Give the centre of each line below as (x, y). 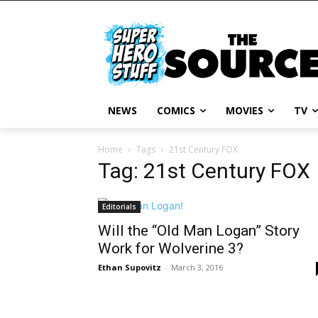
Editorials (119, 207)
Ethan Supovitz (130, 268)
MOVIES (245, 111)
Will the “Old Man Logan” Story (199, 231)
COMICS (176, 111)
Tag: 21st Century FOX (204, 171)
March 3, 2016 (197, 268)
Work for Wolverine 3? (171, 249)
